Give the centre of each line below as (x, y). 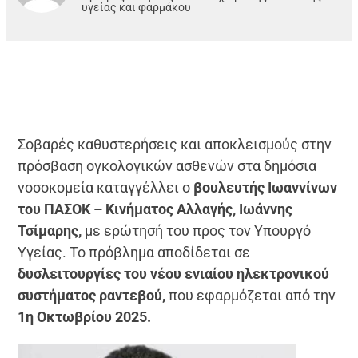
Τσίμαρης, (50, 230)
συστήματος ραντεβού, (92, 295)
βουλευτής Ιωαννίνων (266, 187)
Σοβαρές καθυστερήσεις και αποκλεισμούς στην (175, 144)
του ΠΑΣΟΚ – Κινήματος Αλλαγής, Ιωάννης (155, 209)
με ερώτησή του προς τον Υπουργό (197, 230)
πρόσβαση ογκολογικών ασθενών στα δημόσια (167, 165)
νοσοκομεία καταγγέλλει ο (106, 187)
